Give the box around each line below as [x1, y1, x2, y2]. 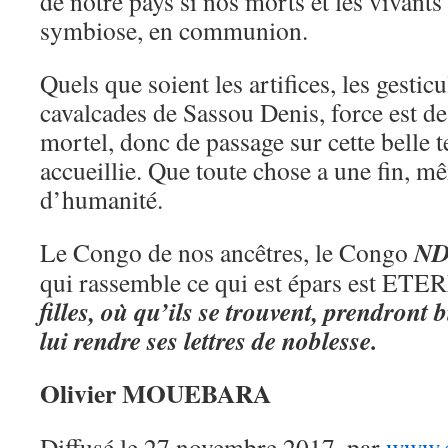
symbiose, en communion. [40, 13, 308, 47]
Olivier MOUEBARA [40, 374, 271, 412]
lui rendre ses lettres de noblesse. [40, 322, 377, 358]
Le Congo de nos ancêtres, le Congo [40, 235, 414, 269]
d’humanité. [40, 182, 172, 216]
